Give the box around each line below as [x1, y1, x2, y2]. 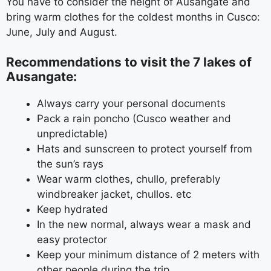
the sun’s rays [37, 158, 103, 170]
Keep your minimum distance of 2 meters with [37, 249, 260, 261]
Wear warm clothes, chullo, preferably [37, 173, 220, 185]
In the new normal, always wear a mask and [37, 218, 251, 230]
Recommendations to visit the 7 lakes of [6, 54, 252, 70]
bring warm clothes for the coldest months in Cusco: [6, 10, 260, 23]
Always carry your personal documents [37, 97, 226, 109]
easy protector [37, 233, 107, 246]
